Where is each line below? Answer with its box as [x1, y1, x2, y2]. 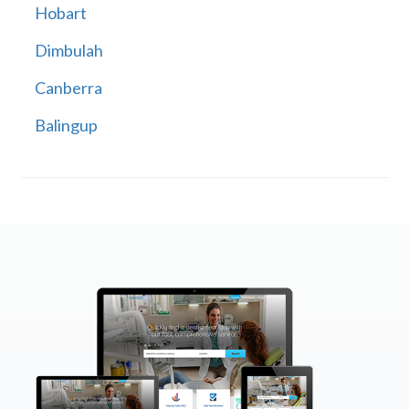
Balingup [34, 115, 98, 136]
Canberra [34, 78, 102, 99]
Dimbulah [34, 40, 103, 61]
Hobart [34, 3, 87, 24]
